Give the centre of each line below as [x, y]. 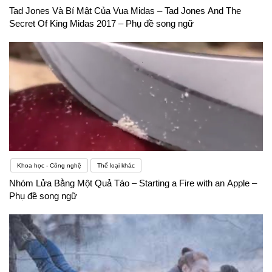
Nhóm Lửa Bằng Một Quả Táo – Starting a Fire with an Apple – [133, 183]
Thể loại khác [116, 165]
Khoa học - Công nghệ [49, 165]
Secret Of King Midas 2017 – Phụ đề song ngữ [101, 23]
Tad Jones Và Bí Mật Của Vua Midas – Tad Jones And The [125, 10]
